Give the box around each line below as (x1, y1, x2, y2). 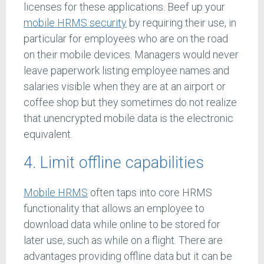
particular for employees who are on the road (24, 32, 228, 45)
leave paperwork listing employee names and (24, 64, 229, 77)
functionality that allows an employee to (24, 202, 204, 214)
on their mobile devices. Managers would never (24, 48, 239, 61)
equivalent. (24, 127, 72, 140)
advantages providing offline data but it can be (24, 249, 232, 262)
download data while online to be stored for (24, 217, 220, 230)
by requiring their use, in (127, 16, 236, 29)
